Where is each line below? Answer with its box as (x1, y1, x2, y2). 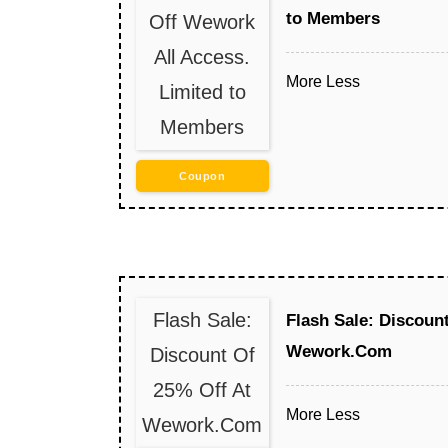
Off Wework (149, 10, 256, 33)
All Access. (154, 45, 251, 68)
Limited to (158, 80, 246, 103)
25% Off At (153, 378, 252, 401)
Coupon (179, 169, 226, 182)
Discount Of (149, 343, 255, 366)
